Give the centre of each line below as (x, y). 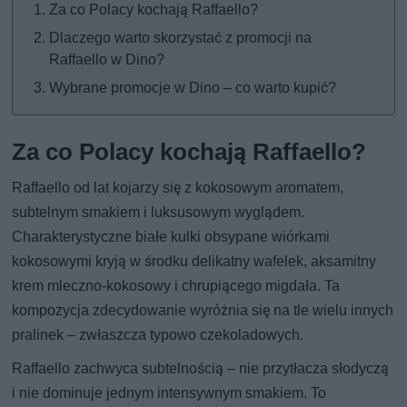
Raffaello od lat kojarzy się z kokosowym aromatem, (178, 187)
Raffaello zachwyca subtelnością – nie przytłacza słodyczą (201, 368)
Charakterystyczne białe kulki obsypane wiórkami (171, 236)
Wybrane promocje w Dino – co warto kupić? (193, 87)
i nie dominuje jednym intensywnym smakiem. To (169, 392)
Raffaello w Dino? (107, 59)
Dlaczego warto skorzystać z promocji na (181, 37)
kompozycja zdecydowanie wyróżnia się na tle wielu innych (203, 310)
